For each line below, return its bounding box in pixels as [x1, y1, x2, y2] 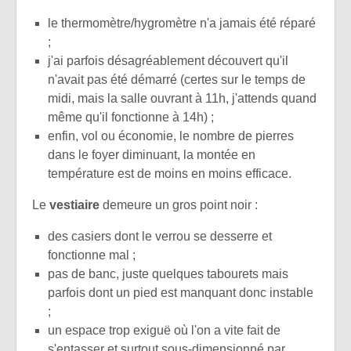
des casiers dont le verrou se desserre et [48, 229, 272, 243]
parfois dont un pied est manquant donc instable [48, 285, 313, 299]
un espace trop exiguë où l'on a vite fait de [48, 323, 280, 337]
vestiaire [49, 197, 100, 212]
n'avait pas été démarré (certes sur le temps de [48, 72, 306, 86]
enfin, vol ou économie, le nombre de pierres [48, 128, 294, 143]
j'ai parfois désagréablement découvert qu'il [48, 53, 288, 67]
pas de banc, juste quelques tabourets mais [48, 266, 288, 280]
